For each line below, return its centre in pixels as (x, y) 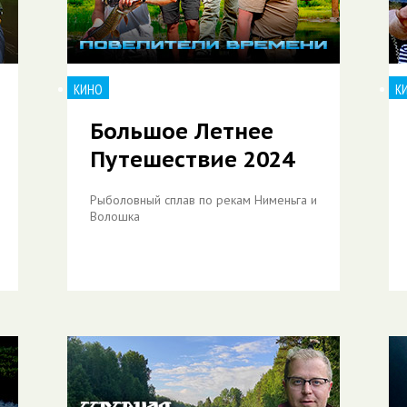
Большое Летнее (182, 131)
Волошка (115, 216)
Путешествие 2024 (192, 159)
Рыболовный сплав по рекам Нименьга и (203, 200)
